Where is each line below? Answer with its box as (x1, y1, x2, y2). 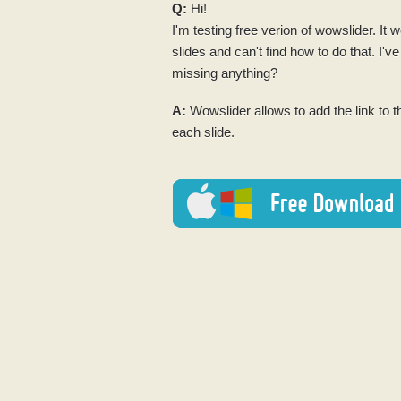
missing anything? (172, 64, 277, 81)
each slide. (172, 124, 235, 140)
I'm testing (172, 21, 235, 38)
